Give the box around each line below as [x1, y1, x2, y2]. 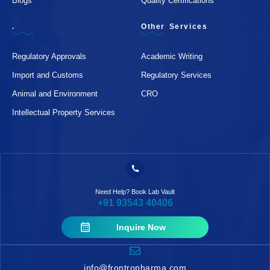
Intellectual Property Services [12, 107, 115, 117]
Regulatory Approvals [12, 51, 86, 61]
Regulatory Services [141, 70, 212, 80]
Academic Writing [141, 51, 202, 61]
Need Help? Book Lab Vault [95, 187, 175, 195]
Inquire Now [116, 222, 166, 232]
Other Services [141, 22, 208, 31]
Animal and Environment [12, 89, 98, 98]
